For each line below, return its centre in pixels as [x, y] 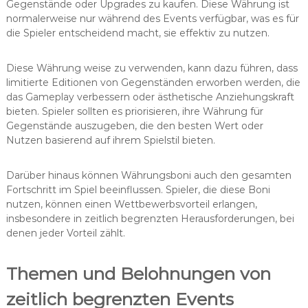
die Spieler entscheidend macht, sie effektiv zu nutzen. [137, 33]
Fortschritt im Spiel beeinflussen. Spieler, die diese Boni [138, 190]
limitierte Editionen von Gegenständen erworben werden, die [153, 83]
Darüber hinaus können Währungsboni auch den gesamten [148, 176]
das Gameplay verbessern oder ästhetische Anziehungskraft [150, 97]
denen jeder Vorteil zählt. [65, 233]
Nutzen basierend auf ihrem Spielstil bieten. [110, 141]
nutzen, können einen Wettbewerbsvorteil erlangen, [131, 205]
